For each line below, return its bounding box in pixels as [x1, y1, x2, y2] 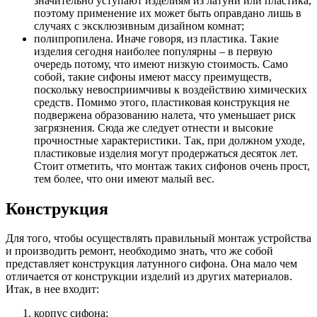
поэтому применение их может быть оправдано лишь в [34, 6, 301, 19]
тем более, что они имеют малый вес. [34, 172, 214, 185]
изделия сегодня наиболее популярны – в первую [34, 45, 272, 57]
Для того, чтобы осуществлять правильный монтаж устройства [6, 232, 311, 245]
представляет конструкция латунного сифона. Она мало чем [6, 258, 297, 270]
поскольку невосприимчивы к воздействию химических [34, 83, 307, 96]
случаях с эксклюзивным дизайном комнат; [34, 19, 244, 32]
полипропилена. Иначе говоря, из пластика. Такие [34, 32, 279, 45]
